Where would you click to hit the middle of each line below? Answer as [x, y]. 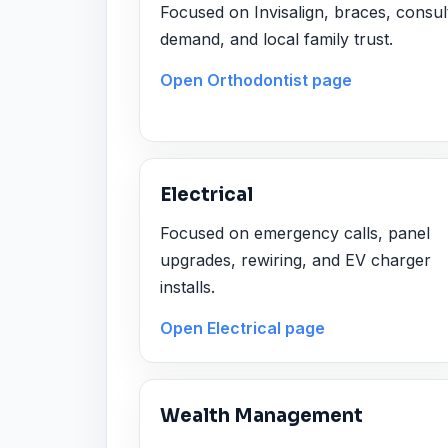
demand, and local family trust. [276, 38]
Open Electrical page [242, 328]
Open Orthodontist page [256, 80]
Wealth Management [261, 416]
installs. [187, 286]
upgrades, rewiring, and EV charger [295, 259]
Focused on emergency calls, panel [295, 232]
